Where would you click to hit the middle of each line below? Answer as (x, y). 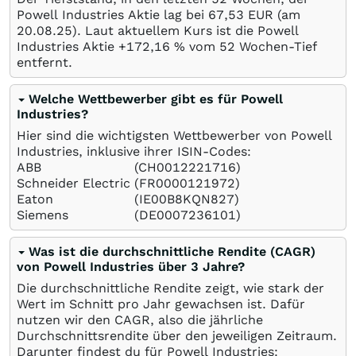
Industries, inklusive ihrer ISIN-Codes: (134, 151)
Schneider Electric (75, 183)
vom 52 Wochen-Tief (251, 46)
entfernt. (44, 62)
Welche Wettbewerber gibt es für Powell (156, 99)
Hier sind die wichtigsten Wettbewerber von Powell (174, 135)
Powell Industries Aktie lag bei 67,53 (130, 14)
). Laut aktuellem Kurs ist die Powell (186, 30)
